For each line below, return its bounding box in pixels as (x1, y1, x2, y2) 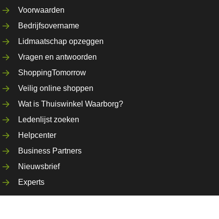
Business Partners (18, 147, 82, 155)
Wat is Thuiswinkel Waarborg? (18, 100, 124, 108)
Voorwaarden (18, 6, 65, 14)
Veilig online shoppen (18, 84, 94, 92)
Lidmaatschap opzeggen (18, 37, 104, 45)
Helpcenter (18, 131, 57, 139)
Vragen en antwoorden (18, 53, 97, 61)
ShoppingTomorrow (18, 68, 87, 77)
